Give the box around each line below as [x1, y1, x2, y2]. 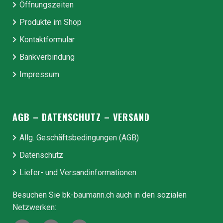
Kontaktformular [19, 35, 75, 45]
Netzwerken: [12, 203, 56, 213]
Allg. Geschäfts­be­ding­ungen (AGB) [19, 133, 139, 143]
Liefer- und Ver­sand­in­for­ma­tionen [19, 168, 136, 178]
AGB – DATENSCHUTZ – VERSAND [12, 111, 150, 124]
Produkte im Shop [19, 17, 82, 27]
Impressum [19, 70, 59, 80]
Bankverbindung [19, 52, 75, 62]
